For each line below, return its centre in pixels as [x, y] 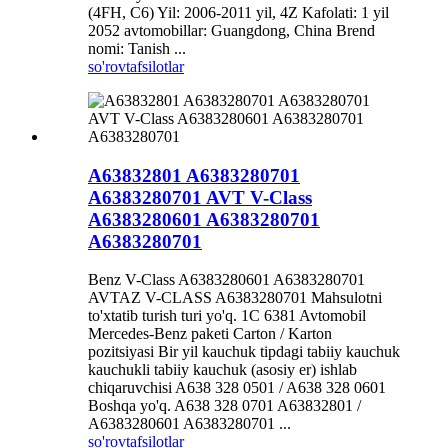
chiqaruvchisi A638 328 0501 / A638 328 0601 [237, 388]
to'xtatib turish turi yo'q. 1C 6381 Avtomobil [227, 316]
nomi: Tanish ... [137, 48]
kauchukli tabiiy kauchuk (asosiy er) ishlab [222, 370]
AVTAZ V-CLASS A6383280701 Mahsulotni [235, 298]
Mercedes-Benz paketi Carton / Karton [210, 334]
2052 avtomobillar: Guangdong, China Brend [231, 30]
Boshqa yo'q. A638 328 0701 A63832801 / [224, 406]
